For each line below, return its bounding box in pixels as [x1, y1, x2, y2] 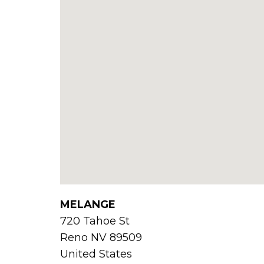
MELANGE [60, 198, 115, 212]
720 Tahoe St [60, 214, 130, 228]
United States [60, 247, 132, 261]
